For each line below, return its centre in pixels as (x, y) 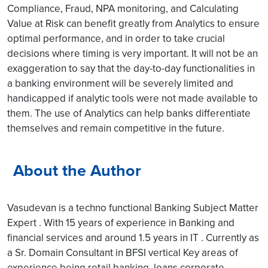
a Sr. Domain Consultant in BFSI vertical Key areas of (123, 252)
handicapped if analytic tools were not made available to (133, 98)
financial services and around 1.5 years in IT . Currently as (133, 237)
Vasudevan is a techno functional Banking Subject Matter (133, 207)
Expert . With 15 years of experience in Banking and (121, 222)
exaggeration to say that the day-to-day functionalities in (131, 68)
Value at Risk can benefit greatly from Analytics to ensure (133, 23)
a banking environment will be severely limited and (120, 83)
